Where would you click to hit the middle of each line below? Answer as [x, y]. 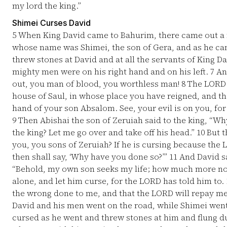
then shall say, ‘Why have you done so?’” [91, 157]
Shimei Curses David [51, 23]
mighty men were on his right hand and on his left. [111, 71]
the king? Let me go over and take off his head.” [104, 132]
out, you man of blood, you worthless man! [97, 84]
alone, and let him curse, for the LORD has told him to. [119, 181]
